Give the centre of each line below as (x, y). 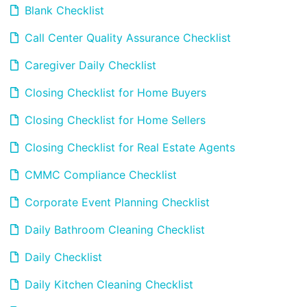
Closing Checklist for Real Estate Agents (128, 147)
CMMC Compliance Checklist (99, 175)
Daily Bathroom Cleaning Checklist (113, 230)
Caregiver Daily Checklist (89, 65)
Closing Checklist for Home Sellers (113, 120)
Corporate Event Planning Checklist (115, 202)
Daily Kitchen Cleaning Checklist (107, 284)
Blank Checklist (63, 10)
